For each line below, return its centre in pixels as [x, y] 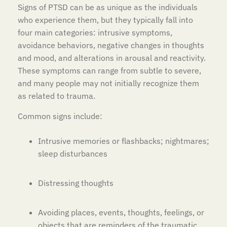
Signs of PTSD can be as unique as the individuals [108, 7]
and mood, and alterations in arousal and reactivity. [112, 58]
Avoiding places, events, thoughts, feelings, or [121, 212]
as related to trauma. [58, 96]
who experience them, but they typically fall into [105, 20]
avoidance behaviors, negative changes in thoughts [111, 45]
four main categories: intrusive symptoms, [95, 33]
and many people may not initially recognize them [108, 83]
